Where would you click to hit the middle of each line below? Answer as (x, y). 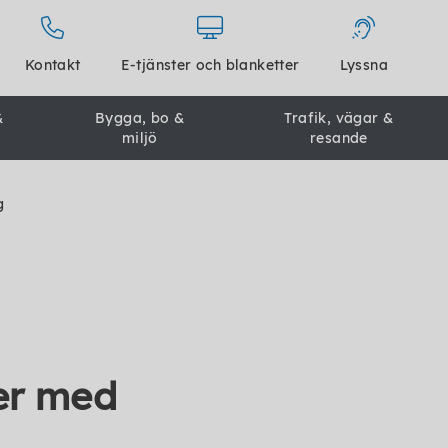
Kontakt (52, 65)
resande (338, 138)
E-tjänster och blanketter (210, 65)
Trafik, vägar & (339, 118)
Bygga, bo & (140, 118)
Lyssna (363, 65)
